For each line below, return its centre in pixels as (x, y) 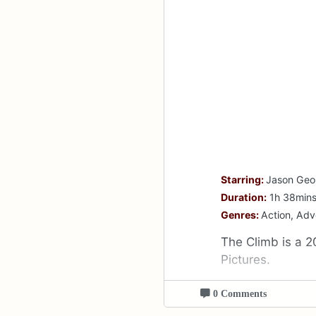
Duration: (244, 197)
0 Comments (238, 294)
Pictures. (246, 260)
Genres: (241, 215)
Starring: (244, 180)
